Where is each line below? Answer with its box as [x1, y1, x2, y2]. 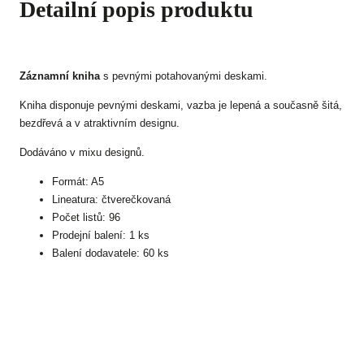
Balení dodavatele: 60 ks [52, 247, 169, 259]
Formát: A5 [52, 175, 104, 188]
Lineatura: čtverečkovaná [52, 193, 171, 206]
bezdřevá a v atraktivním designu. [19, 117, 180, 129]
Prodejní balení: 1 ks [52, 229, 149, 241]
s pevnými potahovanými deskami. [100, 70, 267, 82]
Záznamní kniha [19, 70, 100, 82]
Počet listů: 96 [52, 211, 120, 223]
